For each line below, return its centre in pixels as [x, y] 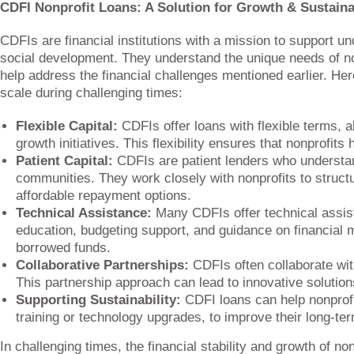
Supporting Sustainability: [98, 300]
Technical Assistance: [84, 213]
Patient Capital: [66, 161]
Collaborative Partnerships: [102, 265]
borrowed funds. [63, 248]
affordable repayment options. [104, 196]
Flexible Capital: [69, 126]
